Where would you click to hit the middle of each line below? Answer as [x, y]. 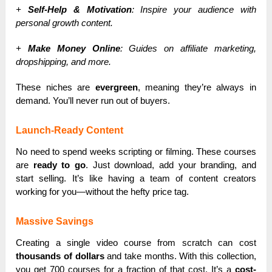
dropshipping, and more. [64, 62]
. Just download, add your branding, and [171, 165]
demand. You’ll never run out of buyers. [93, 101]
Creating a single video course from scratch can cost [136, 243]
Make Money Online [74, 49]
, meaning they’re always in [197, 87]
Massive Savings [55, 222]
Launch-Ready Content [70, 131]
